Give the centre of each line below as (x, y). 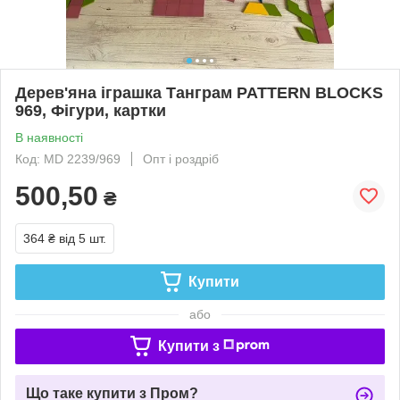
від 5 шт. (83, 238)
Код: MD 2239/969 (68, 158)
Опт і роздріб (181, 158)
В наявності (49, 137)
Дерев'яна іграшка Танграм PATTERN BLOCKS (199, 92)
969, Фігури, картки (91, 110)
